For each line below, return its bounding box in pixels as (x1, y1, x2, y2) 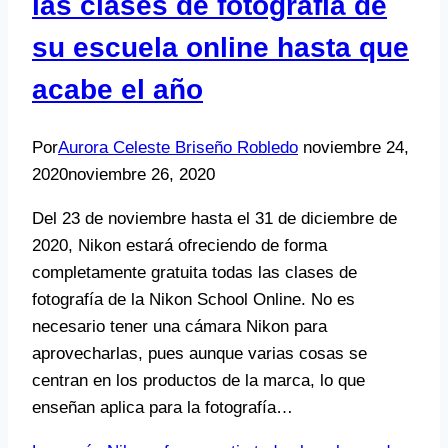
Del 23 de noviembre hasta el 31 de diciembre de (32, 208, 397, 228)
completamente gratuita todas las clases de (32, 262, 357, 282)
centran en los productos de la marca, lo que (32, 370, 365, 390)
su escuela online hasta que (32, 31, 409, 63)
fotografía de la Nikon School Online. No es (32, 289, 355, 309)
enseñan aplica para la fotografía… (32, 397, 293, 417)
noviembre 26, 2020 (68, 164, 215, 184)
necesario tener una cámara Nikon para (32, 316, 327, 336)
